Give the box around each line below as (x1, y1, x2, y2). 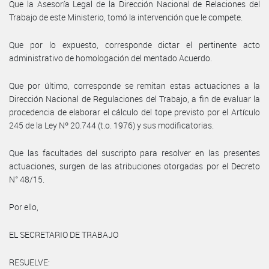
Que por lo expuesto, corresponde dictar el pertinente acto (9, 38, 260, 50)
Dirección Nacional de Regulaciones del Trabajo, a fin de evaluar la (9, 92, 260, 104)
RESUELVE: (9, 256, 50, 268)
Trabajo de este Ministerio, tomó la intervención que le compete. (9, 11, 243, 23)
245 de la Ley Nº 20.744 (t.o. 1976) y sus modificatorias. (9, 119, 214, 131)
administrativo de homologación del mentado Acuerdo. (9, 52, 212, 64)
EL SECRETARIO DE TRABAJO (9, 228, 118, 240)
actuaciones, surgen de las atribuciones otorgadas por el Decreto (9, 160, 260, 172)
